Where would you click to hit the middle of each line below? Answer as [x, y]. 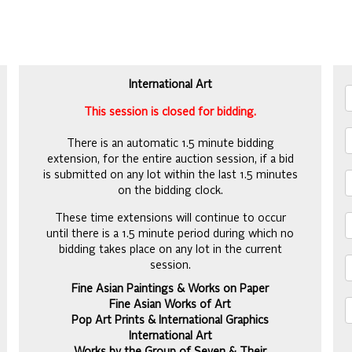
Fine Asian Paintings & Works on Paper [170, 289]
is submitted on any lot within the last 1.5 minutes [170, 175]
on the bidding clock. [170, 191]
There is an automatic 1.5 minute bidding [170, 144]
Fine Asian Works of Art [170, 305]
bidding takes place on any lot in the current [170, 250]
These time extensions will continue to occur [170, 218]
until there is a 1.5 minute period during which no [170, 234]
